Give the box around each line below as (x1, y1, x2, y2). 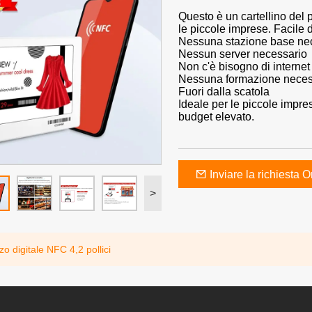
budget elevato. (178, 111, 254, 123)
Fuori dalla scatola (178, 86, 270, 98)
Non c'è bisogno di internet (178, 61, 310, 73)
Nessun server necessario (178, 48, 307, 61)
